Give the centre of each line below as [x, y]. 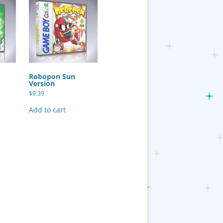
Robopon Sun [52, 76]
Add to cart [48, 110]
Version [42, 83]
